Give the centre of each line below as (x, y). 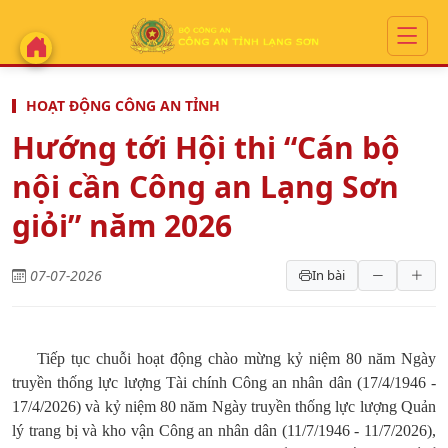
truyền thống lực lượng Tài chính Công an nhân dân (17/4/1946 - (224, 382)
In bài (328, 275)
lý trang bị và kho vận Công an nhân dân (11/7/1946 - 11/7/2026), (224, 430)
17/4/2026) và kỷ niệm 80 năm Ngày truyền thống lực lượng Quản (224, 406)
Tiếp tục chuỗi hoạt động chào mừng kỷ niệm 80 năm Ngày (236, 358)
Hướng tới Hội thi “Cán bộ (206, 147)
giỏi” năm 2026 (122, 225)
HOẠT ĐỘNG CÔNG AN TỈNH (123, 105)
